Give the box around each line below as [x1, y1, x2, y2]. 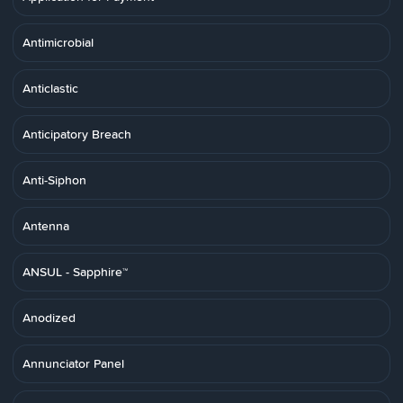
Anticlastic [22, 79, 78, 97]
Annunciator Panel [22, 354, 124, 372]
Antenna [22, 217, 69, 235]
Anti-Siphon [22, 171, 86, 189]
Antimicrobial [22, 33, 94, 51]
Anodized [22, 309, 76, 327]
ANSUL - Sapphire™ [22, 263, 128, 281]
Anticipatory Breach [22, 125, 131, 143]
